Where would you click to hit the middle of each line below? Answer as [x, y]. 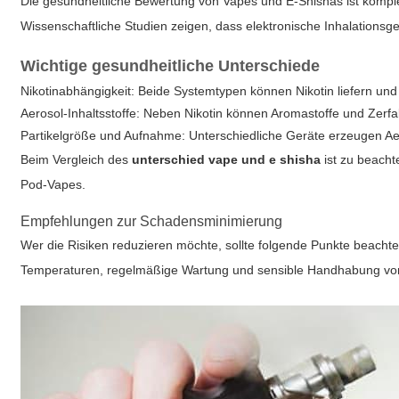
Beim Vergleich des [77, 159]
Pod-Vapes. [53, 184]
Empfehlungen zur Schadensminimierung [152, 221]
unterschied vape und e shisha [227, 159]
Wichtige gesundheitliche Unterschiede [171, 66]
